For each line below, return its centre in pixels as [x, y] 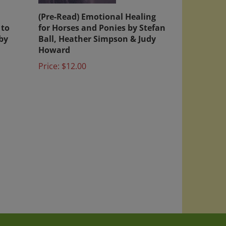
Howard [54, 42]
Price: [49, 58]
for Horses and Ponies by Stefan [102, 20]
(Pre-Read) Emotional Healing [97, 9]
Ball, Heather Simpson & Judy [97, 31]
